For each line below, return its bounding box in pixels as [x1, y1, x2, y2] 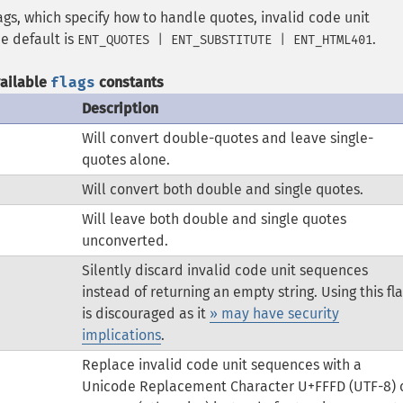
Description [81, 100, 158, 117]
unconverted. [81, 232, 168, 249]
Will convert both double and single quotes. [81, 181, 363, 198]
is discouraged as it [81, 305, 210, 322]
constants [95, 74, 165, 91]
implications [81, 327, 161, 344]
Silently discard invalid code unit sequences [81, 262, 368, 279]
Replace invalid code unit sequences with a [81, 356, 362, 373]
